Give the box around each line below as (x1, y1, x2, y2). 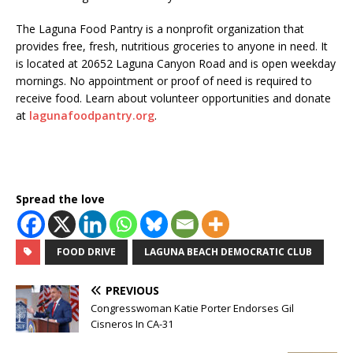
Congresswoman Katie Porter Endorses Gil (91, 301, 294, 316)
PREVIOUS (106, 283, 159, 299)
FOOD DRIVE (57, 245, 116, 259)
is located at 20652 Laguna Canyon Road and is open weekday (16, 56, 336, 72)
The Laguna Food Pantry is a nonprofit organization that (16, 21, 304, 37)
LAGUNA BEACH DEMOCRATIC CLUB (144, 245, 312, 259)
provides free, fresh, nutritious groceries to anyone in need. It (16, 39, 328, 54)
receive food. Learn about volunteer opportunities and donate (16, 91, 331, 106)
